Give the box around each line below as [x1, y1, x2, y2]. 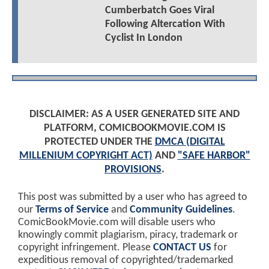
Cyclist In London [104, 32, 183, 44]
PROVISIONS [104, 163, 162, 175]
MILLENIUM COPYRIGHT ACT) [19, 150, 153, 162]
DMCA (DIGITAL [154, 136, 225, 148]
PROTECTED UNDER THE [44, 136, 155, 148]
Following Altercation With [104, 18, 225, 30]
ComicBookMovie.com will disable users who [18, 217, 216, 228]
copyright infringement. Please [18, 242, 153, 253]
